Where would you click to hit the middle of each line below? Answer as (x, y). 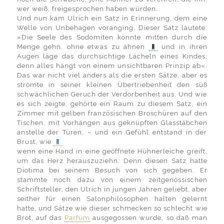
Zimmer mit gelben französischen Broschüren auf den (112, 113)
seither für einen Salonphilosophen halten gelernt (112, 199)
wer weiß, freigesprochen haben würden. (87, 9)
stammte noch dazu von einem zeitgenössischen (112, 180)
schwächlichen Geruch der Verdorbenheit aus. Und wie (112, 94)
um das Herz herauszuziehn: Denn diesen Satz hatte (112, 161)
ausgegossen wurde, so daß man (148, 218)
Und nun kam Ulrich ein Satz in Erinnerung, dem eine (112, 18)
